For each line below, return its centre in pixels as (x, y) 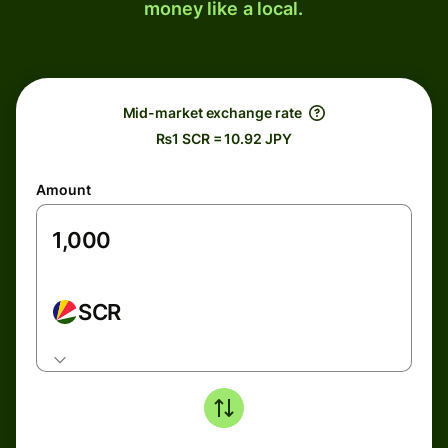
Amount (63, 189)
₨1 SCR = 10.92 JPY (224, 138)
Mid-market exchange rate (212, 112)
